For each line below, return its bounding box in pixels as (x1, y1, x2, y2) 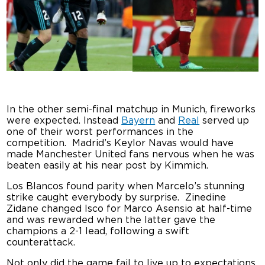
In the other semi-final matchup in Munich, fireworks (7, 104, 256, 114)
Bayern (121, 115, 156, 125)
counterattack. (7, 237, 76, 247)
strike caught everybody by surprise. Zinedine (7, 192, 227, 202)
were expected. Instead (7, 115, 122, 125)
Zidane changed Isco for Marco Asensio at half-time (7, 203, 253, 214)
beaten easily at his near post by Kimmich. (7, 160, 209, 170)
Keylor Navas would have (114, 138, 234, 148)
